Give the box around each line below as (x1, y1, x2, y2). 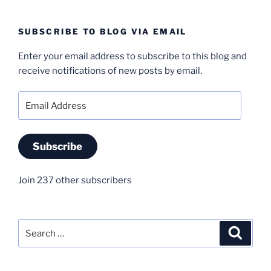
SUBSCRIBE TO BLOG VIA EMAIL (18, 27, 187, 37)
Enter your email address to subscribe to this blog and (18, 50, 247, 62)
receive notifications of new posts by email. (18, 65, 202, 76)
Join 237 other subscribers (18, 174, 132, 186)
